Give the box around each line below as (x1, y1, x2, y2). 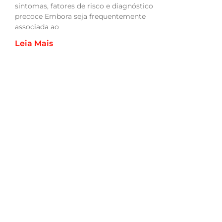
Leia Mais (15, 39, 53, 49)
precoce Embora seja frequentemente (15, 12, 146, 21)
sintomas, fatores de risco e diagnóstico (15, 1, 153, 11)
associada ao (15, 22, 59, 32)
